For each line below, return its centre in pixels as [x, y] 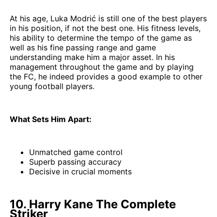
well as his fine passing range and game [83, 47]
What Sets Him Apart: [51, 119]
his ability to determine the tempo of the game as [101, 38]
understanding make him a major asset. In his [92, 57]
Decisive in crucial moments [80, 171]
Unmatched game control [76, 152]
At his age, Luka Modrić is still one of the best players [108, 18]
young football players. [52, 86]
